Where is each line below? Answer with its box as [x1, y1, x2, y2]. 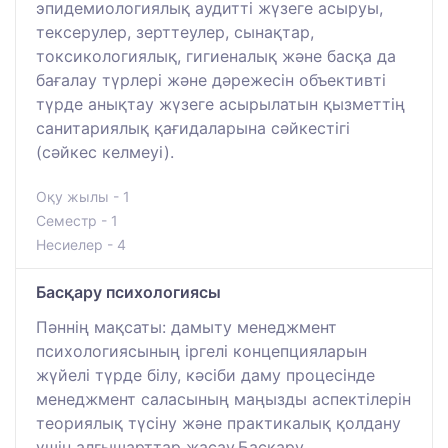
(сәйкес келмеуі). [36, 142, 174, 163]
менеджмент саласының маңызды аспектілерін [36, 389, 411, 410]
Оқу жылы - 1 [36, 188, 130, 206]
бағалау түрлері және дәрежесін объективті [36, 70, 386, 91]
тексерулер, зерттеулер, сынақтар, [36, 22, 314, 43]
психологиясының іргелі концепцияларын [36, 341, 367, 362]
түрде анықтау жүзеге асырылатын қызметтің [36, 94, 405, 115]
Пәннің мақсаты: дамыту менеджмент [36, 317, 337, 338]
